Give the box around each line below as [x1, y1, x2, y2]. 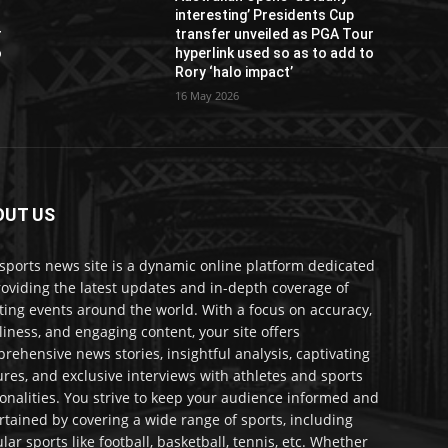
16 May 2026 [175, 87, 240, 103]
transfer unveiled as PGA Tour [175, 25, 375, 42]
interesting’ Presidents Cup [175, 6, 355, 23]
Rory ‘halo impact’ [175, 63, 294, 80]
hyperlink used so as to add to [175, 44, 375, 61]
